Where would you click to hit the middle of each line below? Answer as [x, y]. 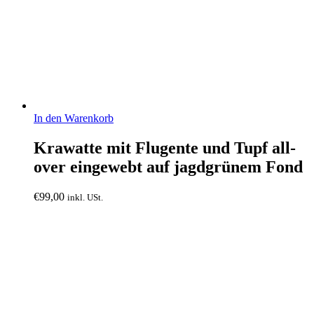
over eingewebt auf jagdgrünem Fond [168, 166]
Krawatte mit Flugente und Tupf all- [165, 148]
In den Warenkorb [74, 118]
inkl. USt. [85, 197]
